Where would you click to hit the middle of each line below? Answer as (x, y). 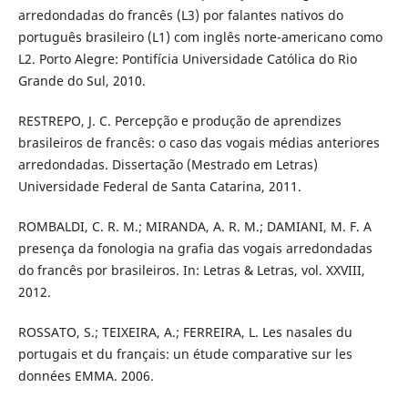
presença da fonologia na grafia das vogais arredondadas (195, 249)
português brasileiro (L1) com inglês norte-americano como (200, 37)
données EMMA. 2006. (86, 376)
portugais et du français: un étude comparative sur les (185, 354)
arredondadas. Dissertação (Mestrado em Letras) (168, 165)
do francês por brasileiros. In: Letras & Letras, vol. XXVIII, (191, 270)
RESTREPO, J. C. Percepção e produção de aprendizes (179, 121)
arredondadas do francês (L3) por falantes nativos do (180, 15)
